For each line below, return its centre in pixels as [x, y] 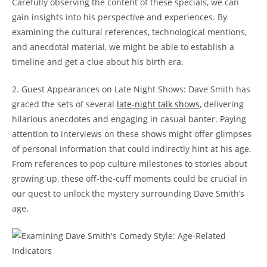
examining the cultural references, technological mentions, [129, 32]
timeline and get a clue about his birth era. [98, 61]
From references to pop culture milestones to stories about [130, 163]
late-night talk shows [158, 104]
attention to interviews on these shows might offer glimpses [132, 133]
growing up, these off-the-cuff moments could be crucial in [130, 178]
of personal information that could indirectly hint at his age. [132, 148]
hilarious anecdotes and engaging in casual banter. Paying [129, 119]
